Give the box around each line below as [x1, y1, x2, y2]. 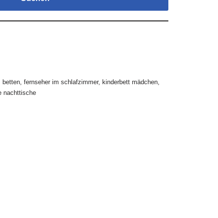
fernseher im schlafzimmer [23, 78, 98, 86]
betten [2, 78, 20, 86]
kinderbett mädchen [102, 78, 158, 86]
